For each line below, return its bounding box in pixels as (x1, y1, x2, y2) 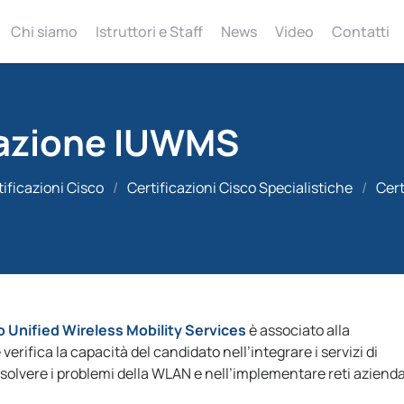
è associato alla (246, 320, 350, 340)
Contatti (331, 22, 390, 41)
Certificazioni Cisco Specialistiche (127, 178, 353, 197)
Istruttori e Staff (95, 22, 203, 41)
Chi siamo (10, 22, 78, 41)
